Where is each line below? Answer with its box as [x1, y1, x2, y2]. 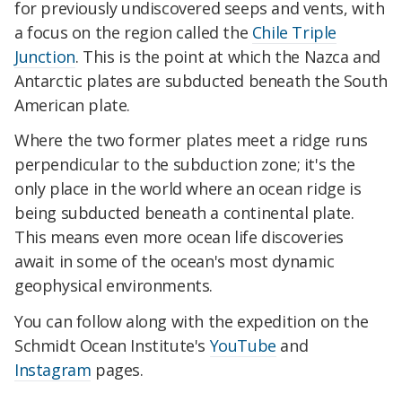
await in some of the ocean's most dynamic [14, 250, 335, 273]
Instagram [14, 359, 92, 381]
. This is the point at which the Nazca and [74, 45, 381, 67]
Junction [14, 45, 75, 67]
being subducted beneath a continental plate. [14, 202, 354, 224]
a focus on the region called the [14, 21, 252, 43]
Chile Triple [251, 21, 337, 43]
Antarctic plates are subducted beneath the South [14, 69, 388, 92]
